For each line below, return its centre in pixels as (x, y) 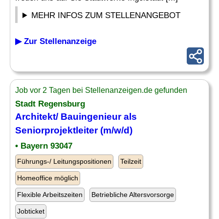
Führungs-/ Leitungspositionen (64, 161)
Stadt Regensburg (50, 104)
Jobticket (31, 211)
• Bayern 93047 (44, 146)
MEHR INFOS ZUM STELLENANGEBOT (106, 15)
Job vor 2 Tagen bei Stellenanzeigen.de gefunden (101, 90)
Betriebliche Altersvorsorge (133, 195)
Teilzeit (131, 161)
